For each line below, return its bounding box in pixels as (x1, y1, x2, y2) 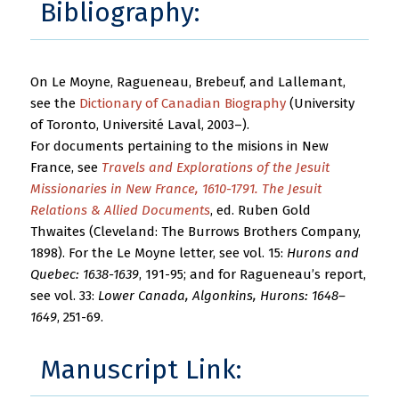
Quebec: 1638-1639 (29, 265, 139, 282)
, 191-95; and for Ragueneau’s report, (138, 265, 366, 282)
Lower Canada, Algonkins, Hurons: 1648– (97, 287, 346, 304)
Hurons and (286, 244, 359, 261)
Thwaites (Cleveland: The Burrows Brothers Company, (29, 223, 361, 240)
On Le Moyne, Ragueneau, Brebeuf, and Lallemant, (29, 73, 346, 90)
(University (285, 94, 354, 111)
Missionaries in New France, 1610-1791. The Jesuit (29, 180, 322, 197)
